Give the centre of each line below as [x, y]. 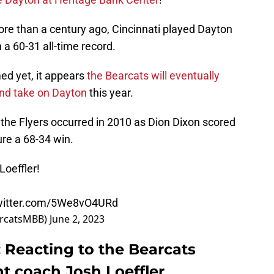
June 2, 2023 [77, 219]
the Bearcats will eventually [153, 76]
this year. [110, 93]
